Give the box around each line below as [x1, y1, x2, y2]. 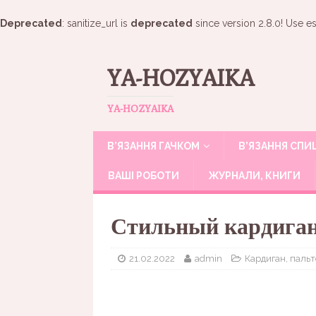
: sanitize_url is [62, 18, 130, 29]
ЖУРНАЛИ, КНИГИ [208, 170, 300, 181]
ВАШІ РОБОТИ [108, 170, 179, 181]
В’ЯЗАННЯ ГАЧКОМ [107, 140, 200, 152]
